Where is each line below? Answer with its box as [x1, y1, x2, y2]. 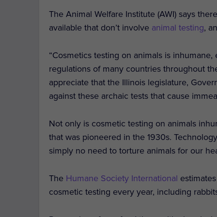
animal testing [152, 22, 204, 33]
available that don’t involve [49, 22, 152, 33]
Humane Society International [66, 172, 178, 184]
